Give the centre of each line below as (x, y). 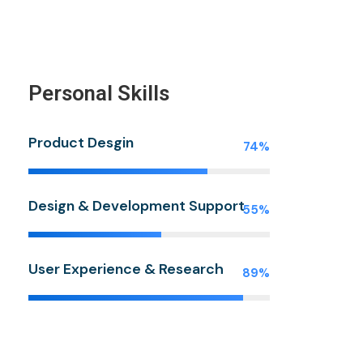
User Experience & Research (126, 269)
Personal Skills (99, 94)
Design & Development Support (137, 206)
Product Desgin (81, 143)
